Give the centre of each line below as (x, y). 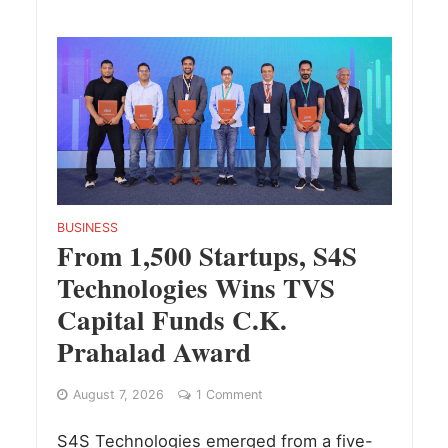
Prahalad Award (153, 351)
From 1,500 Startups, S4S (206, 255)
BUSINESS (87, 227)
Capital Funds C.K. (171, 319)
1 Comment (229, 394)
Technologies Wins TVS (195, 287)
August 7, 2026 (118, 394)
